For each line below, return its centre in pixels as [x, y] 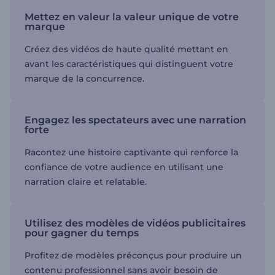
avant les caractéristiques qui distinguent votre [129, 64]
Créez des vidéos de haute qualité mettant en [126, 49]
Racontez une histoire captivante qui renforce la [131, 152]
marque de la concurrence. [84, 78]
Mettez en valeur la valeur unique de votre [132, 17]
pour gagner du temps [82, 233]
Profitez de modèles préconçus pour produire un [133, 255]
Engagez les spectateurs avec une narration [135, 120]
